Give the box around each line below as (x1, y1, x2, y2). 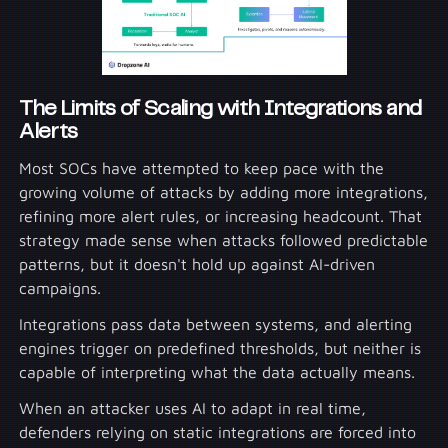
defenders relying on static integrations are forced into (19, 423, 417, 442)
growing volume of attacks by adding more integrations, (19, 183, 429, 202)
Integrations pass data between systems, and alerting (19, 315, 413, 334)
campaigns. (19, 279, 102, 298)
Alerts (19, 122, 78, 143)
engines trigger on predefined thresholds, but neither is (19, 339, 422, 358)
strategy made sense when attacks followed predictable (19, 231, 429, 250)
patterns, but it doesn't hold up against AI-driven (19, 255, 376, 274)
